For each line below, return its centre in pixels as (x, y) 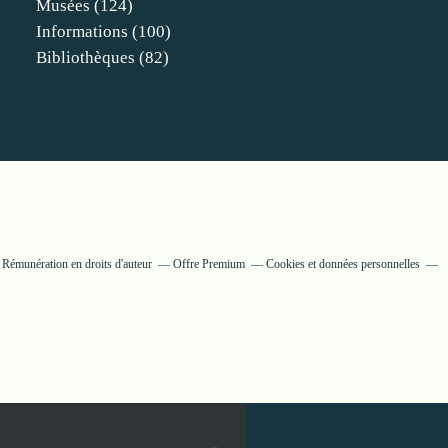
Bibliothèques (85, 57)
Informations (82, 31)
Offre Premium (208, 264)
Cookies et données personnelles (342, 264)
